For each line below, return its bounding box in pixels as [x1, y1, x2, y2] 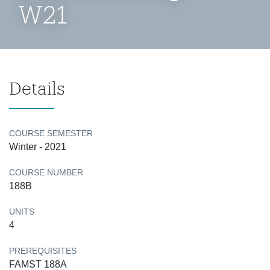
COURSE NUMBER [9, 168, 83, 177]
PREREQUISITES [9, 246, 77, 256]
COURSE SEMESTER [9, 128, 93, 138]
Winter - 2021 [9, 142, 66, 152]
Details [9, 78, 65, 98]
